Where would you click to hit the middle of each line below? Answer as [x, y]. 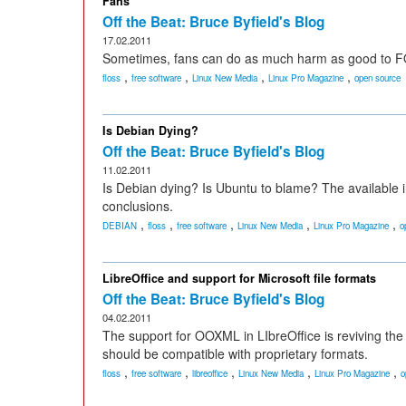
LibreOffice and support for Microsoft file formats [239, 278]
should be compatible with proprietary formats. [235, 353]
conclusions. [138, 206]
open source [377, 78]
